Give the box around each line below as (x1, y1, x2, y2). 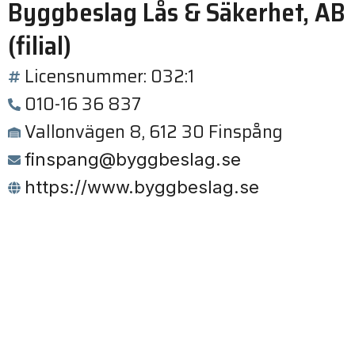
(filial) (8, 25, 71, 66)
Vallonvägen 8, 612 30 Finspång (25, 118, 283, 146)
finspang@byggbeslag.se (25, 149, 241, 170)
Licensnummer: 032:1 (25, 63, 194, 90)
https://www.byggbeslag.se (25, 177, 259, 197)
